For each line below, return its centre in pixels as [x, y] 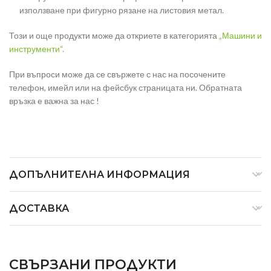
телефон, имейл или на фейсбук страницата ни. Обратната [126, 88]
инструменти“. [37, 49]
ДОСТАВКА [39, 209]
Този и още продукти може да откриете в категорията [114, 36]
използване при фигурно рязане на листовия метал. [122, 10]
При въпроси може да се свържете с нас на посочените [117, 74]
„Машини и [240, 36]
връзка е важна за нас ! [54, 101]
